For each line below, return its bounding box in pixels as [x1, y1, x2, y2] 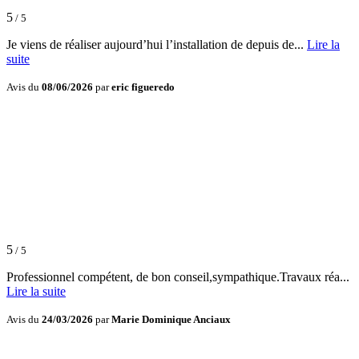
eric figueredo [111, 81, 175, 94]
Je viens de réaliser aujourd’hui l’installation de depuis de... [6, 38, 307, 52]
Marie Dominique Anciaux [111, 313, 231, 326]
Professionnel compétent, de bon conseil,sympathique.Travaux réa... [6, 270, 349, 284]
